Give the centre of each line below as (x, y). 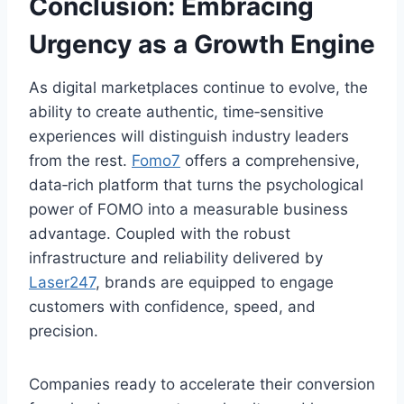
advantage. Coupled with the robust (160, 234)
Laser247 (62, 283)
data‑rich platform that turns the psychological (196, 185)
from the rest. (80, 161)
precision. (64, 331)
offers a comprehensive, (270, 161)
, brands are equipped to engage (215, 283)
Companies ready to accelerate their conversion (202, 385)
